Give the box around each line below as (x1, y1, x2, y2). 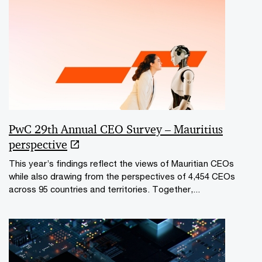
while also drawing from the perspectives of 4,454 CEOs (9, 170, 235, 181)
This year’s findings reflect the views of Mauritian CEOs (9, 157, 234, 168)
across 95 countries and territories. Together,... (9, 183, 200, 194)
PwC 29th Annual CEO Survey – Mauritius (9, 121, 223, 137)
